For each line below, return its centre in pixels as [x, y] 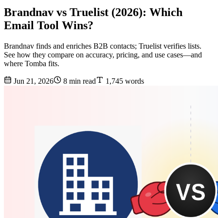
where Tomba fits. [32, 64]
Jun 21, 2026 [33, 81]
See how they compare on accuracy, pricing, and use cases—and [103, 55]
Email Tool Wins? [49, 26]
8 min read [79, 81]
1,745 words [124, 81]
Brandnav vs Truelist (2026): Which [93, 12]
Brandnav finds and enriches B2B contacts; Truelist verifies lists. [103, 46]
